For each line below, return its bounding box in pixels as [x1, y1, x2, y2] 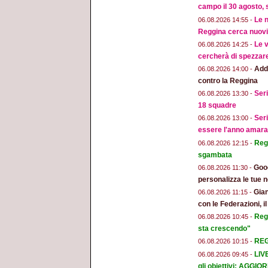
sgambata [198, 150, 232, 159]
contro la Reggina [198, 77, 258, 86]
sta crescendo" [198, 224, 251, 233]
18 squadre [198, 101, 236, 110]
